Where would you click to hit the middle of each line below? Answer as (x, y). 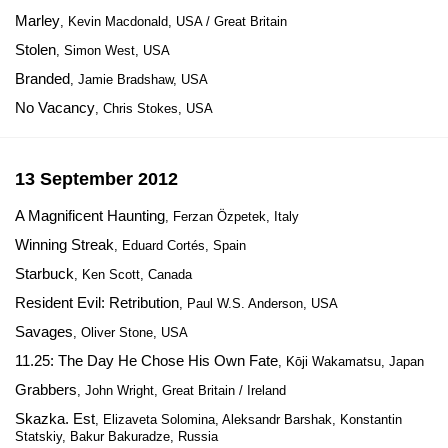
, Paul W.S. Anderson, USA (258, 303)
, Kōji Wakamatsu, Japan (351, 361)
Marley (37, 20)
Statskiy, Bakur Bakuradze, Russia (116, 436)
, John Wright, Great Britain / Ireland (181, 390)
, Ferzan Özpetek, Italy (232, 216)
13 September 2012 (96, 179)
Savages (44, 331)
